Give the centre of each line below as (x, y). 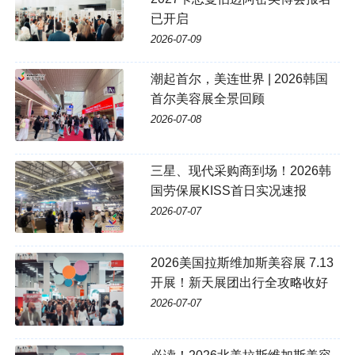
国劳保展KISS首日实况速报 (228, 191)
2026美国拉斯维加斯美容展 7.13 (242, 263)
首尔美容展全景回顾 (207, 98)
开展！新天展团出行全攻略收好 (239, 283)
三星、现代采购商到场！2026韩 (240, 171)
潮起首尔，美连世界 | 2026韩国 (239, 78)
